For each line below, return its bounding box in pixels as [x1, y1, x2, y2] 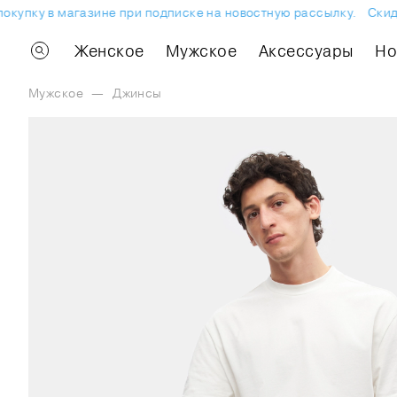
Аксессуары [258, 41, 354, 60]
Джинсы [113, 85, 162, 101]
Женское [74, 41, 144, 60]
